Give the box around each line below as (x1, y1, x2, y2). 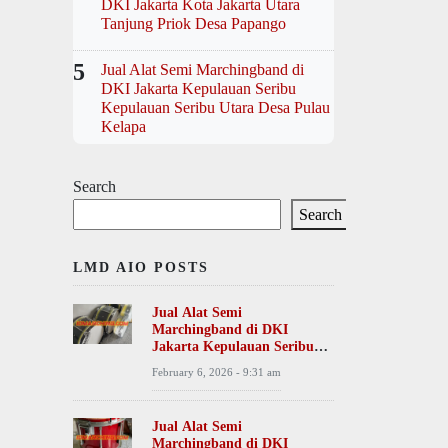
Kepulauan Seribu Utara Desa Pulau (101, 99, 330, 116)
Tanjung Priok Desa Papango (101, 15, 286, 32)
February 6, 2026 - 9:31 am (152, 366, 282, 378)
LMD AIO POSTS (73, 260, 209, 275)
